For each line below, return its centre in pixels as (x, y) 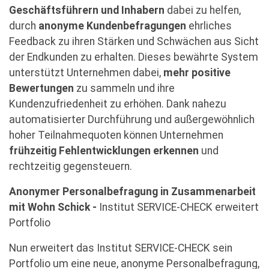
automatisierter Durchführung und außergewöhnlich (132, 119)
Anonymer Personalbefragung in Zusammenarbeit (132, 191)
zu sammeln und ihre (124, 88)
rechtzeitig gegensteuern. (71, 166)
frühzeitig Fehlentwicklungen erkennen (104, 150)
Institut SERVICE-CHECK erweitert (178, 207)
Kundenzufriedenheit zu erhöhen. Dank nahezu (118, 104)
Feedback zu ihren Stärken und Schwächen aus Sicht (134, 41)
